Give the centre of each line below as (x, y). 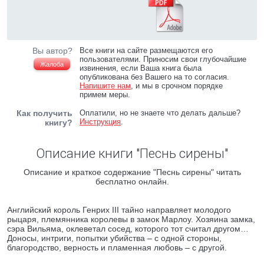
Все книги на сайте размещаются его (146, 50)
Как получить (44, 113)
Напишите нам (105, 86)
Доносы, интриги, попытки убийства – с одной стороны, (114, 238)
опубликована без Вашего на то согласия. (155, 77)
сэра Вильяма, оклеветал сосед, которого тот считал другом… (128, 229)
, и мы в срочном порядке (177, 86)
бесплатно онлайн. (132, 181)
